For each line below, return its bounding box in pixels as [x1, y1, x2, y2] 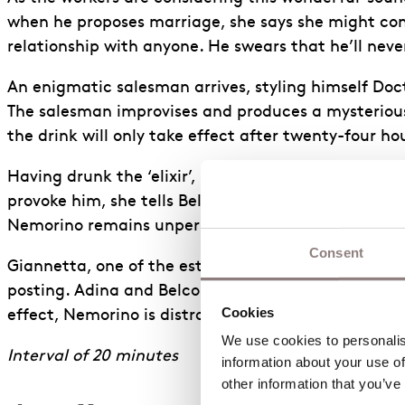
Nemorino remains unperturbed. [7, 218, 259, 236]
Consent [309, 244, 363, 260]
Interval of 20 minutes [7, 348, 178, 366]
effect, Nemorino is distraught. [7, 307, 248, 325]
